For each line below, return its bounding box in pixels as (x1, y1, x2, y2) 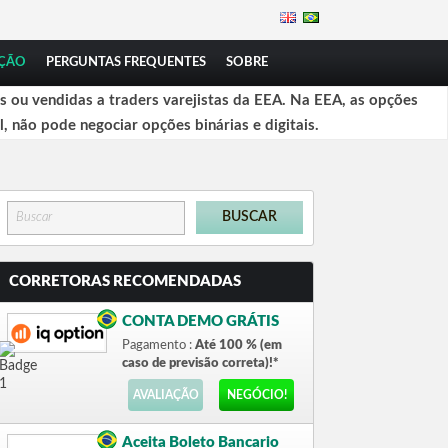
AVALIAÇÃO (132, 389, 199, 401)
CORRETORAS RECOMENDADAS (9, 274, 241, 289)
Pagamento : (122, 339, 195, 352)
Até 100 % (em (195, 339, 282, 352)
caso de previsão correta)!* (122, 357, 279, 370)
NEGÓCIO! (226, 389, 287, 401)
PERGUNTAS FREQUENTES (46, 56, 206, 69)
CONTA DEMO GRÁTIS (122, 314, 279, 329)
